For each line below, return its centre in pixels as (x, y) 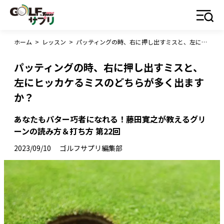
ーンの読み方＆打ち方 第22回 (67, 131)
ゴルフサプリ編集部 (91, 148)
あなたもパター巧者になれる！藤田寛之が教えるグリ (110, 119)
